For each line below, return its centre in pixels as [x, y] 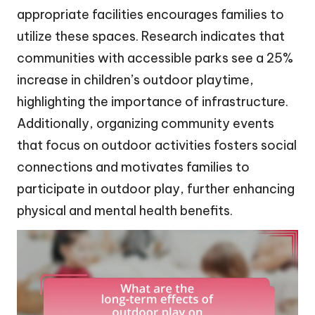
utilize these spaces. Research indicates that [151, 36]
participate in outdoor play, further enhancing [156, 188]
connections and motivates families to [133, 167]
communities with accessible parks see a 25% [155, 58]
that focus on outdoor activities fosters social [157, 145]
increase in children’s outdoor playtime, [135, 79]
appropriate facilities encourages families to [150, 14]
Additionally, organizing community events [146, 123]
